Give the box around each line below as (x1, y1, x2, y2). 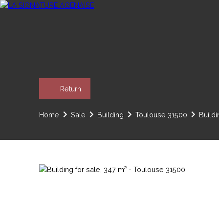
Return (60, 84, 81, 93)
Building (97, 110, 124, 119)
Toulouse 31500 (135, 110, 187, 119)
